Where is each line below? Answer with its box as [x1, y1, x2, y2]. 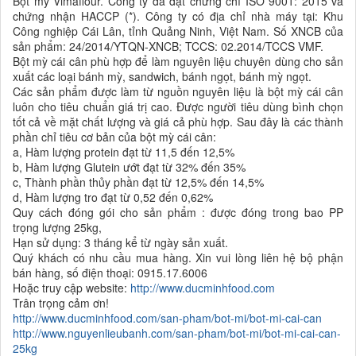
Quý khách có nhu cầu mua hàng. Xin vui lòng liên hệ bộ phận [13, 250, 343, 266]
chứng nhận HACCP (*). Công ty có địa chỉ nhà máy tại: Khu [13, 8, 343, 25]
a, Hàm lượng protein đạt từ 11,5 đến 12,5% [13, 144, 234, 161]
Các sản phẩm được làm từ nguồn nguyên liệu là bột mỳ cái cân [13, 83, 343, 100]
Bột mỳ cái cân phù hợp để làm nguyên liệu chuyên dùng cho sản [13, 53, 343, 70]
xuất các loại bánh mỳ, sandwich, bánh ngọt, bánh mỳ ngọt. [13, 68, 311, 85]
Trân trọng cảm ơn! [13, 295, 109, 311]
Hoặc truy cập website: [13, 280, 130, 296]
